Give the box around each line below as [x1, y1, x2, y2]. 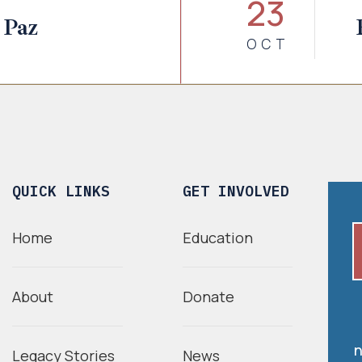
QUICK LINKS [12, 182, 110, 200]
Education [182, 228, 253, 247]
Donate [182, 287, 234, 306]
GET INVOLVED [182, 182, 289, 200]
